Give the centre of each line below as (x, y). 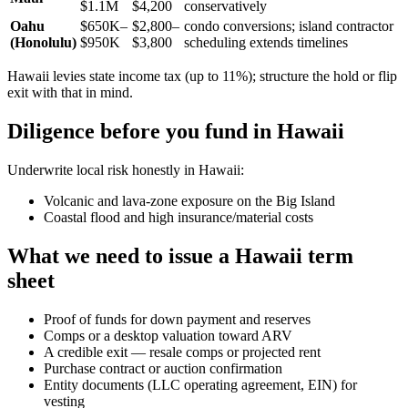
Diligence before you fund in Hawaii (176, 131)
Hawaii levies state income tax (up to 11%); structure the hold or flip (202, 76)
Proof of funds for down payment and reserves (177, 319)
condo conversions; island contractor (289, 25)
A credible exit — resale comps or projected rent (182, 352)
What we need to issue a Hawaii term (180, 255)
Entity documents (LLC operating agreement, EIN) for (200, 384)
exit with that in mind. (70, 92)
